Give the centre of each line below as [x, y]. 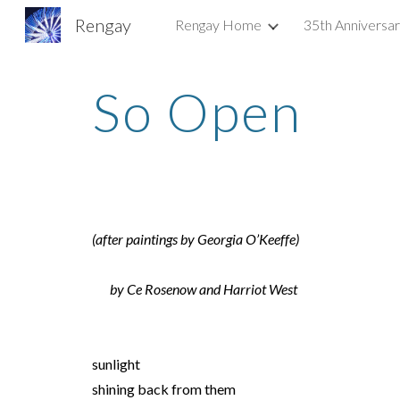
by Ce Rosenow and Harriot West [203, 289]
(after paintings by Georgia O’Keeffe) [195, 239]
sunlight [116, 364]
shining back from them [163, 389]
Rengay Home [218, 25]
